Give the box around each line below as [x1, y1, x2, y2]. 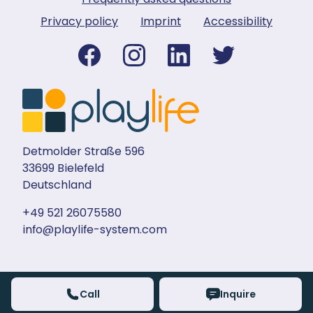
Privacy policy [41, 13, 118, 30]
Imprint [140, 13, 181, 30]
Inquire [219, 287, 256, 301]
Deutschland [22, 177, 92, 194]
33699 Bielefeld [22, 160, 104, 177]
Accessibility [203, 13, 272, 30]
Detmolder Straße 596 [22, 143, 145, 160]
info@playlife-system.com [22, 221, 167, 238]
